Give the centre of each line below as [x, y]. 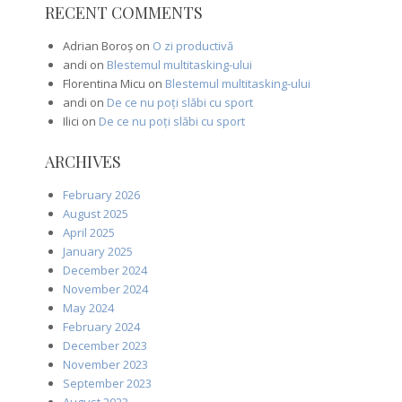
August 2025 [95, 213]
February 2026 [101, 194]
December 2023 [105, 345]
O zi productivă [192, 45]
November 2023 [105, 364]
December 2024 [105, 270]
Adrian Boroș [97, 45]
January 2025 [97, 251]
